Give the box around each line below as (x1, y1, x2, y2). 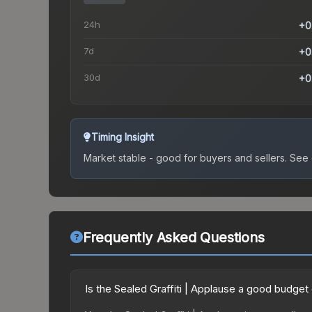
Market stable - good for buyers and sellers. (84, 152, 287, 164)
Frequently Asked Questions (82, 229, 265, 247)
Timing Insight (91, 131, 154, 143)
